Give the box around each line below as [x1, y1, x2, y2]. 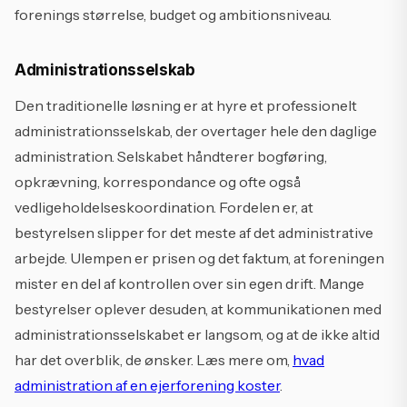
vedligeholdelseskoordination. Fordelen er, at [15, 198, 313, 216]
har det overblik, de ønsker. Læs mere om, [15, 351, 293, 369]
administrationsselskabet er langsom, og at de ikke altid [15, 325, 380, 343]
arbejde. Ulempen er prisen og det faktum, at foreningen [15, 249, 384, 267]
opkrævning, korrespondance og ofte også [15, 173, 301, 191]
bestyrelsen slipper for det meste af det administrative [15, 223, 373, 242]
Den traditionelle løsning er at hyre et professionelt [15, 96, 357, 114]
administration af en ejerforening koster [15, 376, 280, 394]
